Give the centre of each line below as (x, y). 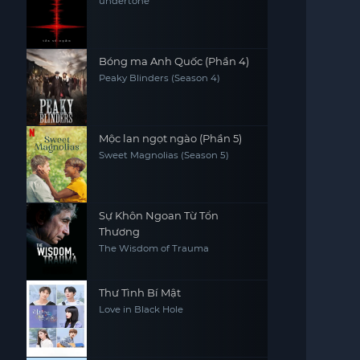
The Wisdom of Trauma (153, 248)
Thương (119, 231)
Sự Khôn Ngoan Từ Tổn (158, 215)
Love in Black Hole (141, 309)
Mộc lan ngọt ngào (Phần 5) (170, 138)
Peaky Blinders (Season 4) (159, 78)
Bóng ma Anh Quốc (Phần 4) (174, 61)
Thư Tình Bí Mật (139, 292)
